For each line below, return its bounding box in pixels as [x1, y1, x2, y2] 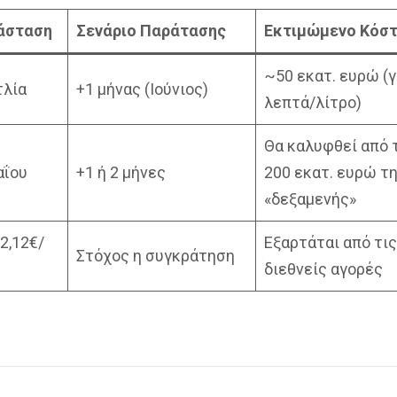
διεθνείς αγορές [264, 260, 383, 278]
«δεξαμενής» [264, 190, 356, 208]
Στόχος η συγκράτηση [76, 246, 235, 265]
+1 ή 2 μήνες [76, 163, 166, 182]
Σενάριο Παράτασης [76, 21, 226, 40]
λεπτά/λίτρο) [264, 93, 362, 112]
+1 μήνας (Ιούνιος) [76, 80, 208, 98]
